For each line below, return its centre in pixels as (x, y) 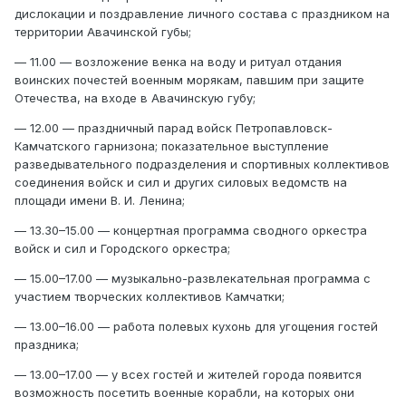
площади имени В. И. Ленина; (100, 200)
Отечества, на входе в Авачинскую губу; (135, 97)
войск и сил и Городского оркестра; (122, 248)
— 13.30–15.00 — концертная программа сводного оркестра (191, 230)
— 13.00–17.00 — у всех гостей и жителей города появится (188, 374)
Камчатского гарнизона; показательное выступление (172, 145)
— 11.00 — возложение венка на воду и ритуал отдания (178, 61)
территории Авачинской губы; (103, 31)
